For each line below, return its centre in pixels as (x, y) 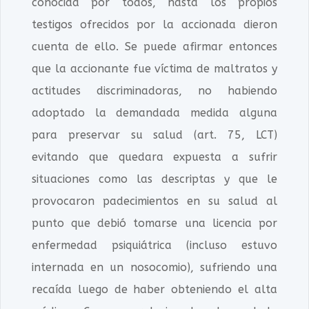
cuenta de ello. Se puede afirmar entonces (154, 47)
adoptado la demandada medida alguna (154, 113)
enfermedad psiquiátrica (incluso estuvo (154, 245)
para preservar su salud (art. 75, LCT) (154, 135)
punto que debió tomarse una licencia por (154, 223)
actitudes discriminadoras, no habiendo (154, 91)
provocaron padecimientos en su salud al (154, 201)
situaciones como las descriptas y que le (154, 179)
